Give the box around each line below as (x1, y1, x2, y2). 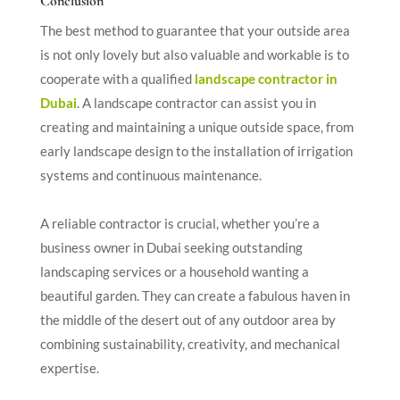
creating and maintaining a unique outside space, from (39, 118, 354, 135)
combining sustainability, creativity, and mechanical (39, 335, 340, 352)
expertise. (39, 359, 99, 376)
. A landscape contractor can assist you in (76, 94, 316, 111)
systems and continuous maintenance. (39, 166, 262, 183)
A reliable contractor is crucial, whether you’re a (39, 214, 320, 231)
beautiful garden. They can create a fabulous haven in (39, 287, 350, 304)
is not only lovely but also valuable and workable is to (39, 46, 349, 62)
